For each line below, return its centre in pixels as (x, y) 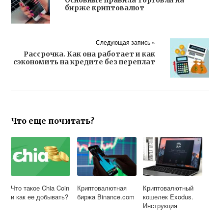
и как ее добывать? (40, 196)
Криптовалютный (168, 188)
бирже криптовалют (105, 8)
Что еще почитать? (53, 121)
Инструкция (160, 205)
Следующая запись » (125, 42)
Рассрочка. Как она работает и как (89, 54)
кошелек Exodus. (168, 196)
